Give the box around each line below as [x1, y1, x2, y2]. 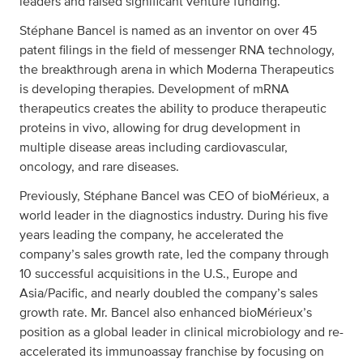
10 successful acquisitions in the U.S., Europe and [19, 267, 297, 280]
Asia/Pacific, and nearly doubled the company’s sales [19, 287, 318, 300]
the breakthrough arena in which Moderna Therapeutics [19, 63, 334, 76]
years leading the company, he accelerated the [19, 228, 284, 241]
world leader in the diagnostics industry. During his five [19, 209, 328, 222]
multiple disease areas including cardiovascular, [19, 141, 288, 154]
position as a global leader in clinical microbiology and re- [19, 326, 344, 339]
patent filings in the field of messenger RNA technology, [19, 44, 335, 57]
